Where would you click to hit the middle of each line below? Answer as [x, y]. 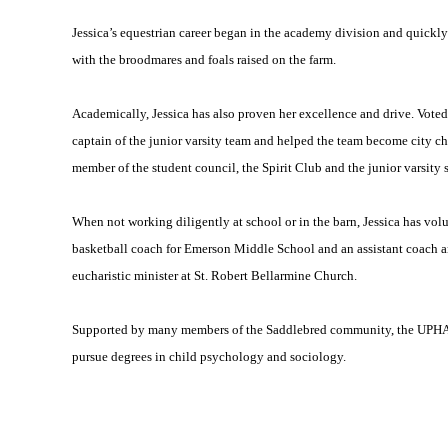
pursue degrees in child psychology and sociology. [209, 356]
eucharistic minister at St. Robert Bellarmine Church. [214, 275]
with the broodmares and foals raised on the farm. [204, 59]
